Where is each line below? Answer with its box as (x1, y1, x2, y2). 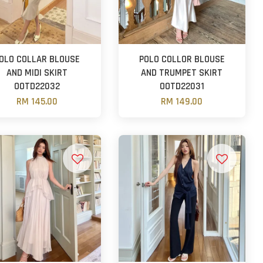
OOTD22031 (159, 80, 204, 93)
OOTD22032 (14, 80, 60, 93)
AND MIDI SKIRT (6, 66, 68, 79)
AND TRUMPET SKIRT (141, 66, 223, 79)
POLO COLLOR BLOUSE (139, 53, 225, 66)
